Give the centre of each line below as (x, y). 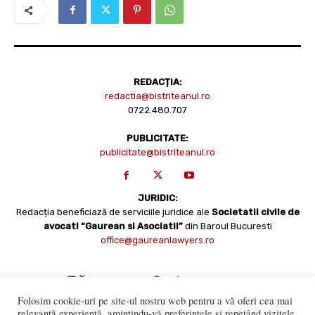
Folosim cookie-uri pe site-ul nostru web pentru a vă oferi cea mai (155, 301)
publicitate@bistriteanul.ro (157, 153)
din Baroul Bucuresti (228, 226)
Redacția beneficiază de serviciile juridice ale (114, 212)
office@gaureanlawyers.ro (157, 240)
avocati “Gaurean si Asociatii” (114, 226)
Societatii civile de (255, 212)
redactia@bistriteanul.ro (157, 96)
